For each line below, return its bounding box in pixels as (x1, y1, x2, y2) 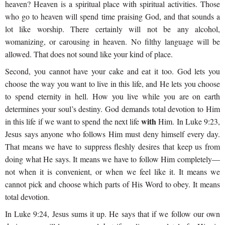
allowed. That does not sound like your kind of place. (5, 48, 173, 59)
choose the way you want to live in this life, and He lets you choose (5, 78, 220, 89)
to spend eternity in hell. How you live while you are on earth (5, 90, 220, 101)
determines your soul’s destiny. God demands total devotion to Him (5, 103, 220, 114)
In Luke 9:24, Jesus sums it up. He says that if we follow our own (5, 208, 220, 219)
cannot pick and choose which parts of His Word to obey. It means (5, 178, 220, 189)
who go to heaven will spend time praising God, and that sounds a (5, 11, 220, 22)
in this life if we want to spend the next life (5, 116, 142, 127)
